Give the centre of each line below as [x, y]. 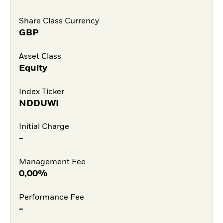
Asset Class [40, 56]
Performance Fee [51, 197]
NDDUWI [39, 103]
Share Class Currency [59, 21]
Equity [33, 68]
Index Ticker [41, 92]
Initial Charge [44, 127]
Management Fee [52, 162]
